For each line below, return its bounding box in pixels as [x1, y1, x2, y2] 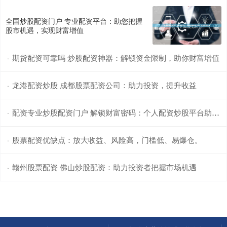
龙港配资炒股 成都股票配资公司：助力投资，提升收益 [12, 80, 197, 91]
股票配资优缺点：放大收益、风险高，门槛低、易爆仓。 [12, 134, 202, 145]
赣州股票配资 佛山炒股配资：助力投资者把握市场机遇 [12, 162, 197, 173]
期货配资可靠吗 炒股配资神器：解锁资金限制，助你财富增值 [12, 52, 219, 63]
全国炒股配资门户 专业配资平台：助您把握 [6, 15, 142, 26]
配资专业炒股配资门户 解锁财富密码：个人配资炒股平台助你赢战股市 [12, 107, 212, 118]
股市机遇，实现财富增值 [6, 24, 84, 35]
